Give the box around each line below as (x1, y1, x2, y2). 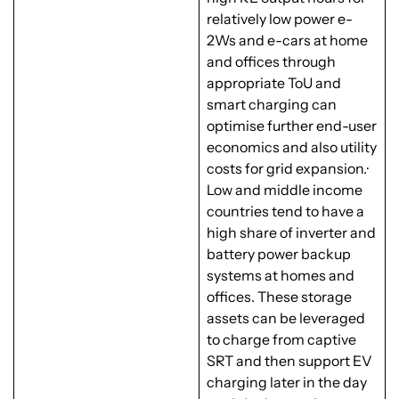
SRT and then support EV (207, 352, 372, 370)
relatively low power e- (207, 10, 353, 28)
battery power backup (207, 245, 351, 264)
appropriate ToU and (207, 74, 341, 93)
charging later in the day (207, 373, 367, 392)
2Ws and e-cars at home (207, 31, 368, 50)
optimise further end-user (207, 117, 377, 135)
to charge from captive (207, 330, 356, 349)
